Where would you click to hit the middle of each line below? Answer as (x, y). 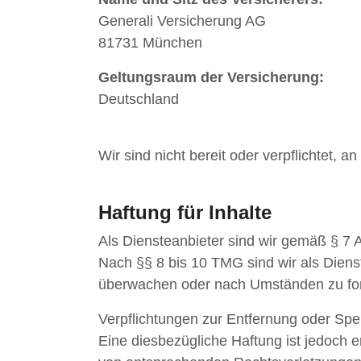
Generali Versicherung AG (182, 21)
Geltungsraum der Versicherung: (211, 77)
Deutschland (139, 99)
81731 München (150, 42)
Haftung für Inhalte (185, 212)
